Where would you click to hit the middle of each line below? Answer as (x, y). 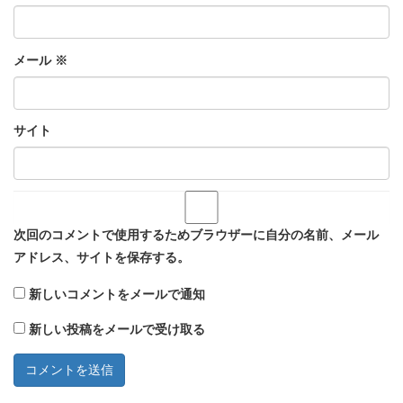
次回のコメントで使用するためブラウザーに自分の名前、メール (196, 235)
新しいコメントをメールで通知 (117, 295)
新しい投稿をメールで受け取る (117, 330)
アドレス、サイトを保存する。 (102, 257)
